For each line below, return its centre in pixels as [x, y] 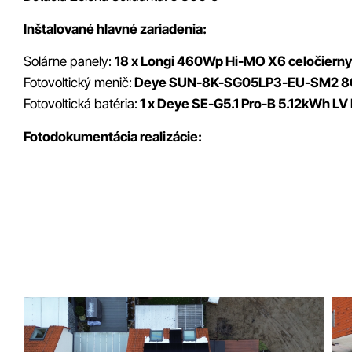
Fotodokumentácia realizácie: [113, 136]
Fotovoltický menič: [78, 83]
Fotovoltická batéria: [81, 104]
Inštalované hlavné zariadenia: [115, 29]
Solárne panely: [69, 62]
